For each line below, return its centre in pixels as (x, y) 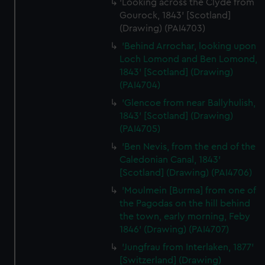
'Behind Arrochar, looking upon (189, 46)
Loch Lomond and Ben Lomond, (189, 59)
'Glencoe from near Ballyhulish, (189, 103)
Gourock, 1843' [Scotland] (175, 15)
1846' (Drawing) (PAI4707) (174, 230)
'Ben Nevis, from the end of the (189, 147)
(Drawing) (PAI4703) (163, 28)
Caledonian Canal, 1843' (170, 160)
